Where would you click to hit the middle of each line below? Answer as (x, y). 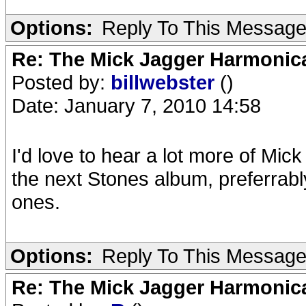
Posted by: (61, 82)
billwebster (165, 82)
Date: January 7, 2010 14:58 (136, 106)
